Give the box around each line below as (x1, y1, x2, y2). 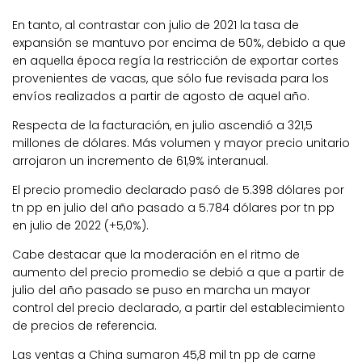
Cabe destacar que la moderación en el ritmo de (12, 246, 300, 263)
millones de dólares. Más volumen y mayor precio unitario (12, 135, 350, 152)
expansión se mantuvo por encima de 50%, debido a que (12, 34, 346, 51)
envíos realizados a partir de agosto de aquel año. (12, 87, 309, 104)
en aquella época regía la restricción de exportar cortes (12, 52, 339, 69)
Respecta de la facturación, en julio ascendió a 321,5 (12, 117, 313, 134)
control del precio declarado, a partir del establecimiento (12, 300, 345, 317)
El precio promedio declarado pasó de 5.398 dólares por (12, 182, 344, 199)
